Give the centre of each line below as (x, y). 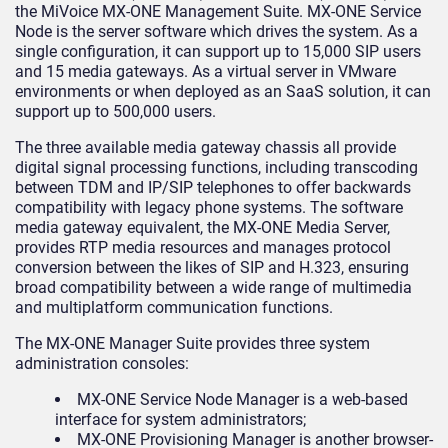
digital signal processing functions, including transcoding (216, 168)
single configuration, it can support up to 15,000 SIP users (218, 52)
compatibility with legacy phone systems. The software (209, 208)
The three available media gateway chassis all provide (205, 148)
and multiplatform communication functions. (174, 308)
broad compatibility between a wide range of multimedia (213, 288)
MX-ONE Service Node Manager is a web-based (242, 400)
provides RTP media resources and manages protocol (203, 248)
